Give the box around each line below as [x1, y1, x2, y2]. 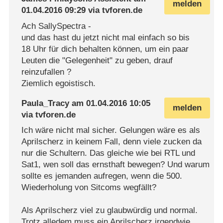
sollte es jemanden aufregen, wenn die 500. [21, 171, 183, 181]
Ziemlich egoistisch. [21, 78, 96, 88]
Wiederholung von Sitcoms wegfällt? [21, 183, 157, 193]
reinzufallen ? [21, 67, 72, 77]
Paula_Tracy [21, 98, 70, 108]
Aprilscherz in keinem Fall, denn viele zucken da [21, 137, 202, 147]
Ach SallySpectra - [21, 21, 92, 31]
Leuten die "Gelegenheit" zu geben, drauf [21, 55, 173, 65]
